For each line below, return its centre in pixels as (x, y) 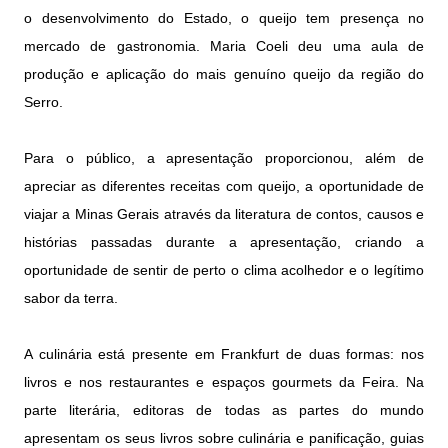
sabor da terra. (71, 298)
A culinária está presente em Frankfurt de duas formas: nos (224, 354)
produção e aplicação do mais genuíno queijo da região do (224, 74)
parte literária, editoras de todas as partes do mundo (224, 410)
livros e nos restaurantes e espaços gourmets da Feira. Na (224, 382)
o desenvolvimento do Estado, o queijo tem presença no (224, 18)
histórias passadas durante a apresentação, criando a (224, 242)
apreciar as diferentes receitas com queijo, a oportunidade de (224, 186)
